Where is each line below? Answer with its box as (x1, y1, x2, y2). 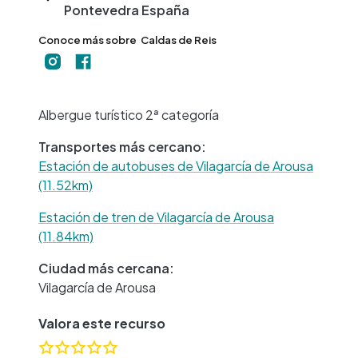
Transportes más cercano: (38, 137, 206, 155)
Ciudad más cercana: (38, 259, 174, 276)
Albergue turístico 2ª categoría (38, 105, 219, 123)
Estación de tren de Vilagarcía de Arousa (38, 208, 274, 225)
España (141, 2, 189, 19)
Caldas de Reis (141, 34, 217, 47)
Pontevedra (64, 2, 139, 19)
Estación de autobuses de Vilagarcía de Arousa (38, 157, 313, 174)
